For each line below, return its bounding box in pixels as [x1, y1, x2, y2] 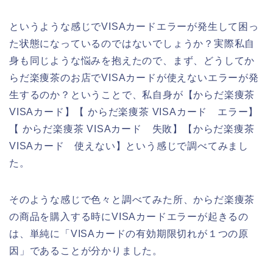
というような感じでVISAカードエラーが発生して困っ [9, 21, 259, 32]
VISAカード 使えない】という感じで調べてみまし [9, 141, 249, 152]
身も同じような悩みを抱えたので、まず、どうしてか [9, 55, 255, 66]
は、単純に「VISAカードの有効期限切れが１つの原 [9, 229, 249, 239]
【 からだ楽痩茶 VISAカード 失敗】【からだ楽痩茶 [9, 124, 255, 135]
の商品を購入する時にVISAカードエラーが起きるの [9, 211, 249, 222]
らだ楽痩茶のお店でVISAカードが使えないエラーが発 [9, 73, 259, 83]
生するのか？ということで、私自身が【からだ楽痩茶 [9, 90, 255, 101]
